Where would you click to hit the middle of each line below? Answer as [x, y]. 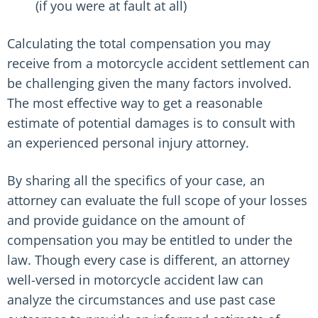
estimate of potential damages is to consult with [151, 123]
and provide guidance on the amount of [126, 220]
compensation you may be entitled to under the [150, 240]
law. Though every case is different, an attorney [148, 260]
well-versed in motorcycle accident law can [135, 280]
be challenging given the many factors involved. [149, 83]
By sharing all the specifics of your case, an [136, 180]
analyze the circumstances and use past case [141, 300]
